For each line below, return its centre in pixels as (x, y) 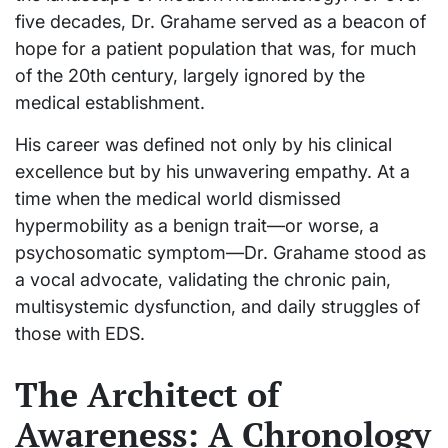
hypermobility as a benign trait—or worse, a (197, 225)
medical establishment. (110, 102)
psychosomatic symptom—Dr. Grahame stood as (220, 252)
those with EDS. (80, 333)
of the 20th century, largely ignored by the (190, 75)
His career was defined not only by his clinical (203, 144)
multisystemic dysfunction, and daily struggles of (217, 306)
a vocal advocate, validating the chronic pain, (203, 279)
